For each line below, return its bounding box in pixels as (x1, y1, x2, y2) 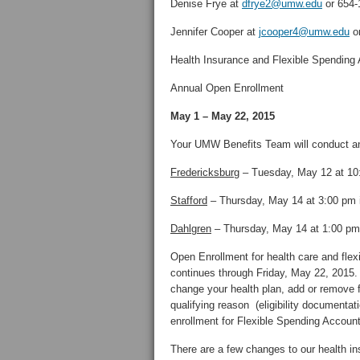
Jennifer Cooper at (170, 26, 259, 38)
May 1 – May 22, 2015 (170, 110, 275, 122)
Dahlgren (170, 223, 211, 235)
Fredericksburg (170, 166, 239, 178)
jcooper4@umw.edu (259, 26, 350, 38)
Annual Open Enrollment (170, 82, 284, 94)
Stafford (170, 194, 207, 207)
